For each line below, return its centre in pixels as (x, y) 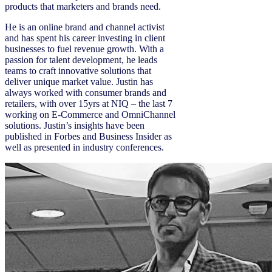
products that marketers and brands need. (83, 6)
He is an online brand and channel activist (85, 27)
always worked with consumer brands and (86, 93)
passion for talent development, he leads (81, 60)
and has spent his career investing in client (85, 38)
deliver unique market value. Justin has (79, 82)
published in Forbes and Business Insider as (88, 136)
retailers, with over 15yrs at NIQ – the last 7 (89, 104)
